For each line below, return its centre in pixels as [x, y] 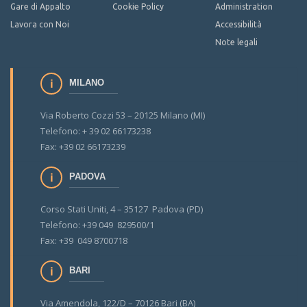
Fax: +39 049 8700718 [84, 241]
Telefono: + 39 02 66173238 [96, 131]
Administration [244, 7]
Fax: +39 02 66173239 [83, 147]
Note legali [236, 42]
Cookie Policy [138, 7]
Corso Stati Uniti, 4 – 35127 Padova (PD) [122, 209]
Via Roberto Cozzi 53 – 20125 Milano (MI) [123, 115]
